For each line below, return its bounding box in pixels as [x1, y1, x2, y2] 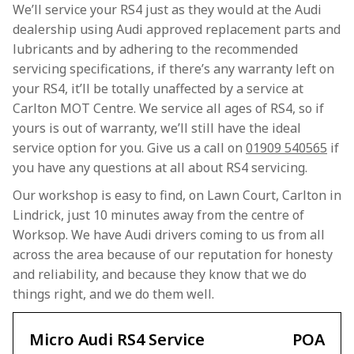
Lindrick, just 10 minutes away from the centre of [13, 206, 304, 224]
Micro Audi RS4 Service [29, 329, 205, 350]
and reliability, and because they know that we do [13, 265, 307, 283]
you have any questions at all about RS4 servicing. [13, 159, 307, 176]
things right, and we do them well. [13, 285, 214, 303]
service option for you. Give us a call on [13, 139, 246, 156]
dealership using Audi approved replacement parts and [13, 21, 341, 38]
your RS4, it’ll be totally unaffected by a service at [13, 80, 303, 97]
